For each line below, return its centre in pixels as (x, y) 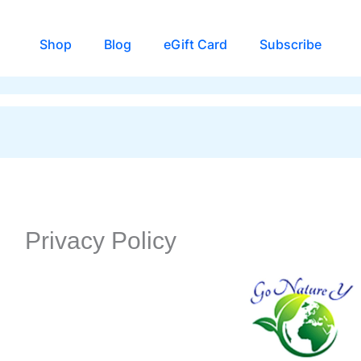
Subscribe (290, 44)
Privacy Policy (100, 241)
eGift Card (195, 44)
